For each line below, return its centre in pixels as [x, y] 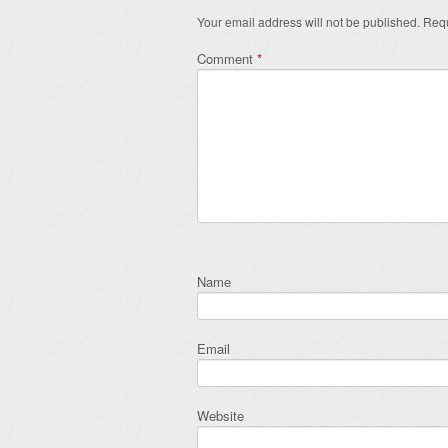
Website [220, 416]
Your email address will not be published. [308, 22]
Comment [227, 59]
